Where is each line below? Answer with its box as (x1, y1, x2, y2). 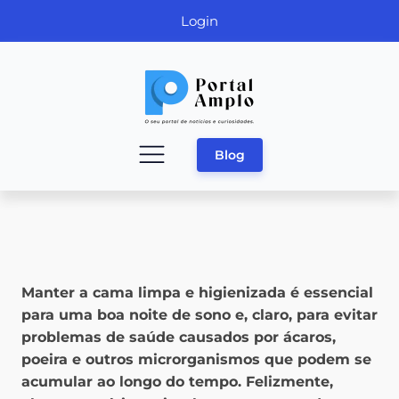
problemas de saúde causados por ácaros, (21, 329, 336, 346)
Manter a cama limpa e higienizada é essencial (21, 284, 373, 302)
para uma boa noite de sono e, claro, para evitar (21, 306, 378, 324)
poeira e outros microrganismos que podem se (21, 351, 371, 369)
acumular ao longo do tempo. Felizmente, (21, 373, 333, 391)
